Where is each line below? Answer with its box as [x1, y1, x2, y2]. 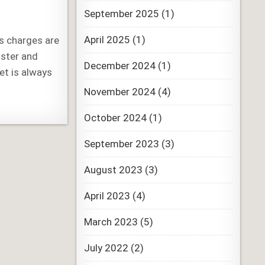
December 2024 [83, 60, 156, 72]
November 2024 [83, 86, 156, 98]
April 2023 [83, 190, 130, 202]
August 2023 [83, 164, 143, 176]
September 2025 [83, 8, 159, 20]
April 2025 [83, 34, 130, 46]
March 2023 [83, 216, 138, 228]
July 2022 [83, 242, 128, 254]
